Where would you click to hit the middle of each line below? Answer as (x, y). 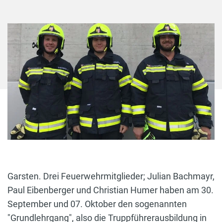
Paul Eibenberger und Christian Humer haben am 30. (111, 190)
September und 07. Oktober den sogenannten (97, 204)
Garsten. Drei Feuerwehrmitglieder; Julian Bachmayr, (111, 176)
